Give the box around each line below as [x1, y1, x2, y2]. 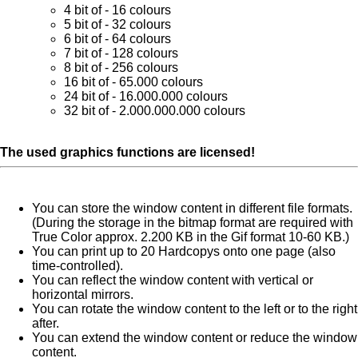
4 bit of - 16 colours [64, 3, 171, 17]
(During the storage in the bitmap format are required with [32, 216, 353, 229]
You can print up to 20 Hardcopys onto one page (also [32, 245, 336, 258]
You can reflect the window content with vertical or [32, 273, 313, 287]
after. [32, 316, 59, 330]
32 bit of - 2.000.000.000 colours [64, 104, 245, 117]
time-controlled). [32, 259, 123, 272]
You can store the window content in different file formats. [32, 201, 352, 215]
